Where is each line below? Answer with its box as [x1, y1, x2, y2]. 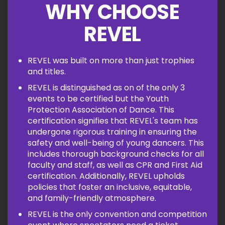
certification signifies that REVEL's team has [28, 115, 198, 127]
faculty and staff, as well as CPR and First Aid [28, 159, 202, 171]
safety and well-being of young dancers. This [28, 137, 204, 149]
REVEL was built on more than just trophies [28, 55, 194, 66]
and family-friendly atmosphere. [28, 192, 156, 204]
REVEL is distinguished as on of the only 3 [28, 82, 185, 93]
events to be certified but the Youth [28, 93, 169, 104]
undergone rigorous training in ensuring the [28, 126, 197, 138]
